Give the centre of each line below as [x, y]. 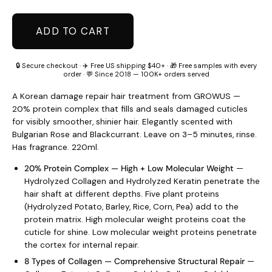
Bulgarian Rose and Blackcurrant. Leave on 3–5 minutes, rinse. [134, 134]
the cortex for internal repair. [82, 245]
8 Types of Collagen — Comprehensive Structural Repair [134, 261]
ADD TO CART [73, 31]
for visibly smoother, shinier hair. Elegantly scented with [122, 122]
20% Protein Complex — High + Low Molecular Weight [129, 168]
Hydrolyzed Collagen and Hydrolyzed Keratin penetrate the [142, 181]
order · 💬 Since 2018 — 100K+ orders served [136, 74]
